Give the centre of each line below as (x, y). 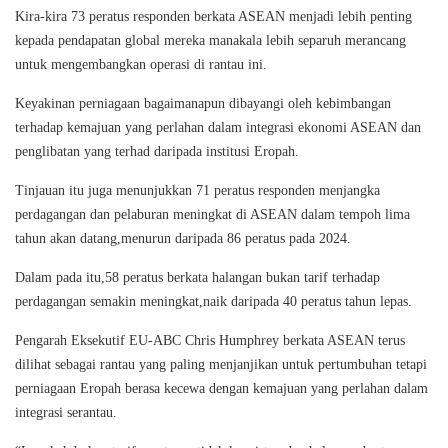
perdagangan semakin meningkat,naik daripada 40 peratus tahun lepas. (213, 301)
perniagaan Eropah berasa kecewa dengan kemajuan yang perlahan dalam (221, 388)
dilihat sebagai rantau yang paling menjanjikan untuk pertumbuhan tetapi (221, 364)
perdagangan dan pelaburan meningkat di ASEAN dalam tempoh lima (212, 214)
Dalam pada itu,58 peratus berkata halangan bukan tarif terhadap (197, 277)
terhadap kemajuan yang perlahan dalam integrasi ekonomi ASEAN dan (218, 127)
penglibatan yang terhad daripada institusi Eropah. (157, 151)
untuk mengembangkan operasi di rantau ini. (141, 64)
